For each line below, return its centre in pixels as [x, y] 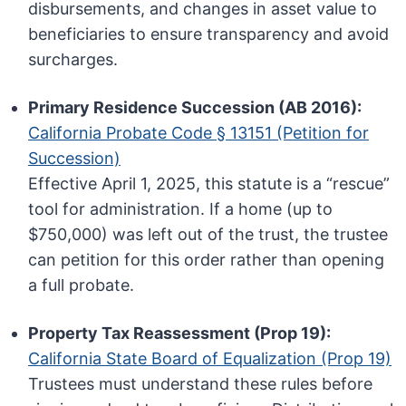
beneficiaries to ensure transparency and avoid [209, 34]
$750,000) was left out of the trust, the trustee [208, 235]
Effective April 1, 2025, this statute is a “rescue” [209, 184]
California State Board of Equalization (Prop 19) [210, 359]
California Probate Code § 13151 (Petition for [199, 133]
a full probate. [82, 285]
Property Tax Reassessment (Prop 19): [180, 333]
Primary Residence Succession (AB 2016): [195, 108]
